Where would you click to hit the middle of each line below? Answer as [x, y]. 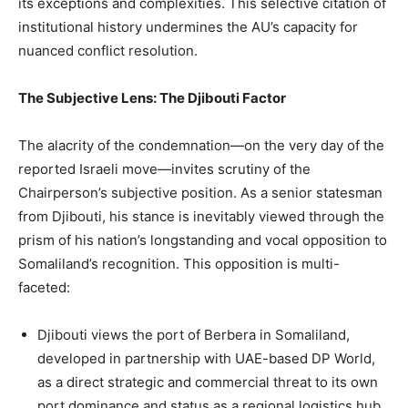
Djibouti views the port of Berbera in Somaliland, [194, 335]
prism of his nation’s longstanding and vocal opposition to [203, 240]
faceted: [44, 288]
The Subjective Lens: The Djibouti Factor [152, 98]
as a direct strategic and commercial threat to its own [208, 382]
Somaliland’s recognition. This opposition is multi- [179, 264]
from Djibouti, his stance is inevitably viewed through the [201, 217]
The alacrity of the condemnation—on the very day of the [201, 146]
